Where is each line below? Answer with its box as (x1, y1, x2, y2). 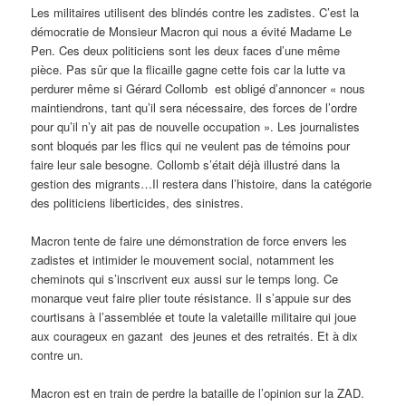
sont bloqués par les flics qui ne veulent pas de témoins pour (31, 136, 351, 154)
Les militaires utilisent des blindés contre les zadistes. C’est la (31, 3, 360, 21)
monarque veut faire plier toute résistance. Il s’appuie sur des (31, 288, 353, 306)
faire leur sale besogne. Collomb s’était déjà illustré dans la (31, 155, 341, 173)
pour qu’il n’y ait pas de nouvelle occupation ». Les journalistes (31, 117, 361, 135)
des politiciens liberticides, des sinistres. (31, 193, 245, 211)
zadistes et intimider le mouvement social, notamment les (31, 250, 335, 268)
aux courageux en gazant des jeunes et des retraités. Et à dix (31, 326, 359, 344)
